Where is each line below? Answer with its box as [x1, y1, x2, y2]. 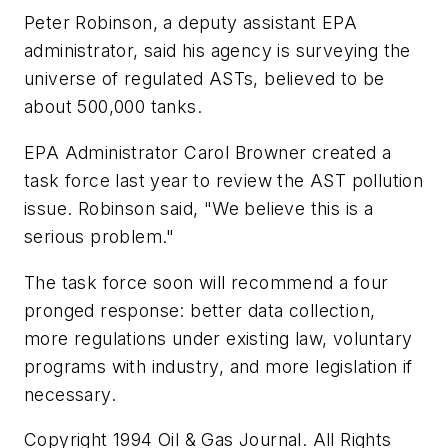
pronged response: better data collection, [24, 299, 376, 321]
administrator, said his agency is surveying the [24, 40, 411, 62]
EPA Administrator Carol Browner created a [24, 142, 392, 164]
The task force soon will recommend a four [24, 271, 389, 293]
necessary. [24, 383, 117, 405]
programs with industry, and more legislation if [24, 355, 413, 377]
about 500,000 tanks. [24, 96, 202, 118]
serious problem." [24, 226, 175, 248]
